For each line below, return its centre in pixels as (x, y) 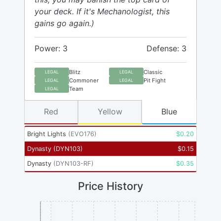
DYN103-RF (74, 164)
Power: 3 (51, 49)
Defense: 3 (166, 49)
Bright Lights (47, 134)
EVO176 (82, 134)
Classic (153, 72)
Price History (110, 186)
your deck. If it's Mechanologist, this (102, 12)
